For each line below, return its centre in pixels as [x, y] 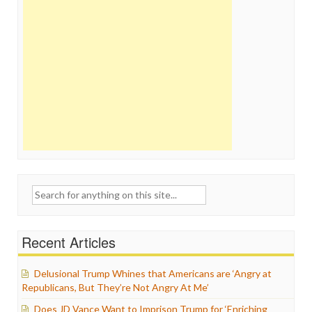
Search [26, 192]
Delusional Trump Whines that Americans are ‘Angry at [153, 274]
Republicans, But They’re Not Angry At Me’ [115, 288]
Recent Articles [69, 242]
